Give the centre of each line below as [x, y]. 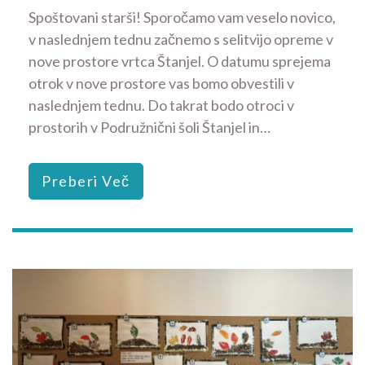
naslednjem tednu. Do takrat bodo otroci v [161, 105]
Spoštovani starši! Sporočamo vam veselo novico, [182, 17]
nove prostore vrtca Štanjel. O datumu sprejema [180, 61]
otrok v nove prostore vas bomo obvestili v [161, 83]
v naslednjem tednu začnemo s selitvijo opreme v [181, 39]
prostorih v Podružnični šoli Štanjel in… [150, 127]
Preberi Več [86, 180]
